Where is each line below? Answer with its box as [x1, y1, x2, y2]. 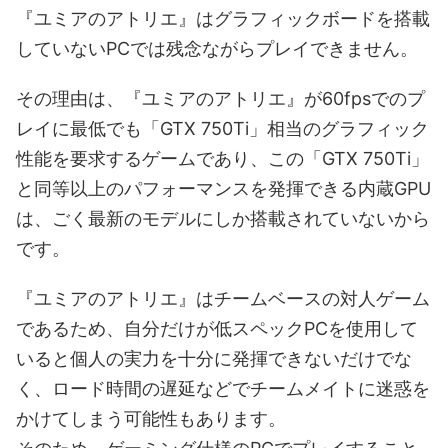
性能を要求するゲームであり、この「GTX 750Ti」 [16, 148, 429, 170]
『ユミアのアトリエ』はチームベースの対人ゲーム [16, 288, 430, 310]
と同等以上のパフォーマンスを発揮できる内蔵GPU [16, 178, 431, 200]
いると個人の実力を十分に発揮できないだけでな [16, 348, 412, 370]
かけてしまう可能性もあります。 [16, 408, 286, 430]
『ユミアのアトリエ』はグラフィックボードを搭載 [16, 8, 430, 30]
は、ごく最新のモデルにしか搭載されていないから [16, 208, 430, 230]
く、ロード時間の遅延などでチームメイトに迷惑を [16, 378, 430, 400]
